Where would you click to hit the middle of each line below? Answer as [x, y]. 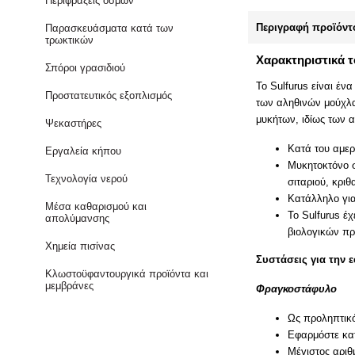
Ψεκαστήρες [74, 123]
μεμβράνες [70, 286]
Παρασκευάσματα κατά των [110, 28]
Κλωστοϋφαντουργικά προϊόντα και [127, 274]
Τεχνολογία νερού [87, 179]
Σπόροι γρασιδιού [86, 68]
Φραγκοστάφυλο [297, 288]
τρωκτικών [70, 40]
